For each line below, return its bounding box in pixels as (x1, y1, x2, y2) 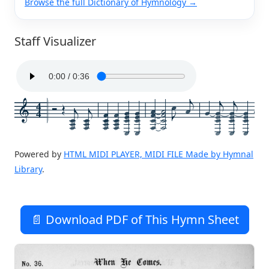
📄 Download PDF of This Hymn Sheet (30, 211, 239, 228)
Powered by (14, 148, 64, 160)
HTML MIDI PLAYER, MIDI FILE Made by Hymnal (64, 148, 253, 160)
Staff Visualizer (14, 32, 96, 49)
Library (14, 163, 42, 175)
